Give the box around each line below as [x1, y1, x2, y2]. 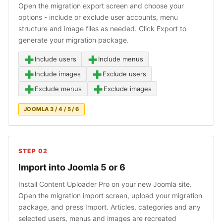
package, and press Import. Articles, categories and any [18, 203, 201, 211]
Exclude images [104, 85, 152, 93]
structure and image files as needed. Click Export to [18, 24, 186, 33]
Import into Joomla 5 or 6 [18, 162, 125, 172]
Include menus [98, 55, 143, 63]
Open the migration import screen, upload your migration [18, 191, 202, 200]
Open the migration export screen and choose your [18, 1, 184, 10]
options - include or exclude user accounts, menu [18, 13, 178, 21]
